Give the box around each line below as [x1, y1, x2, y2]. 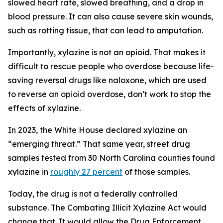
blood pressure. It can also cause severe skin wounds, [8, 11, 213, 21]
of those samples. [122, 167, 190, 177]
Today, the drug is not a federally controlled [8, 189, 178, 199]
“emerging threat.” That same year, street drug [8, 139, 190, 149]
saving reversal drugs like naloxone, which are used [8, 75, 207, 85]
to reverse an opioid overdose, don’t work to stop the [8, 89, 211, 99]
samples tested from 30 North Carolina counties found [8, 153, 215, 163]
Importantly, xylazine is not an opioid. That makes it [8, 47, 206, 57]
